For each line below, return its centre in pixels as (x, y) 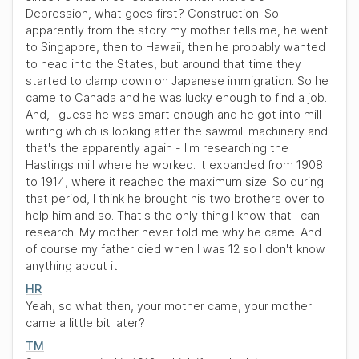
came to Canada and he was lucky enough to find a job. (176, 97)
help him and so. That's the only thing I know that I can (173, 215)
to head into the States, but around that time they (163, 64)
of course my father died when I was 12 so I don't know (175, 249)
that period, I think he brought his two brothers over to (175, 198)
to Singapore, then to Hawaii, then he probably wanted (175, 47)
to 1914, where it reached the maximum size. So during (175, 182)
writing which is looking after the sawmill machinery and (177, 131)
